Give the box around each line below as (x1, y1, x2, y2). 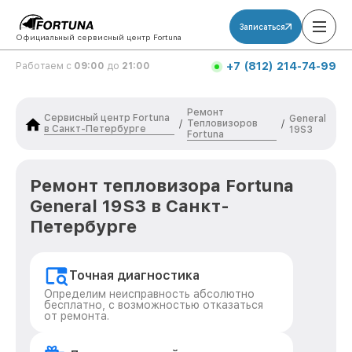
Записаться (240, 22, 285, 31)
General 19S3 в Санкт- (30, 196, 229, 216)
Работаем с (16, 60, 74, 71)
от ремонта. (44, 310, 109, 322)
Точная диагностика (69, 268, 200, 283)
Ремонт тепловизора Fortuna (30, 175, 294, 196)
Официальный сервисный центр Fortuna (16, 32, 181, 42)
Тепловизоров (187, 118, 258, 129)
